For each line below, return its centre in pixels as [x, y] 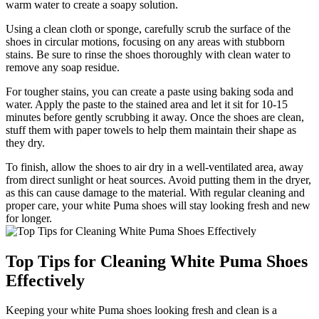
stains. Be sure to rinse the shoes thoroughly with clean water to [148, 54]
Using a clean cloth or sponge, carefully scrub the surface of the [148, 28]
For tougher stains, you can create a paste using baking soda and [150, 91]
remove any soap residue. [63, 67]
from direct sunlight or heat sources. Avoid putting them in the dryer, [158, 179]
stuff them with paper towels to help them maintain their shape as [151, 130]
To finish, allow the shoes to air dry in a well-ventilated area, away [155, 167]
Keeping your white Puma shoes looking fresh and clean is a [141, 310]
